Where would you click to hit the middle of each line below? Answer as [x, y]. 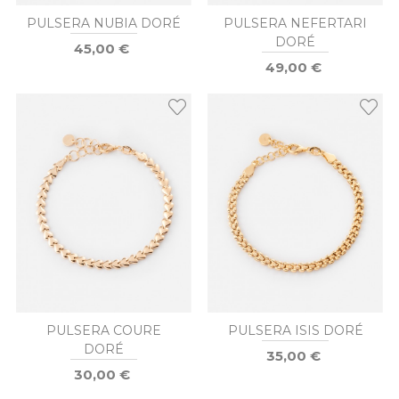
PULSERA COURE [104, 330]
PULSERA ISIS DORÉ [295, 330]
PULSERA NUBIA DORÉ [104, 23]
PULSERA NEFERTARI [295, 23]
